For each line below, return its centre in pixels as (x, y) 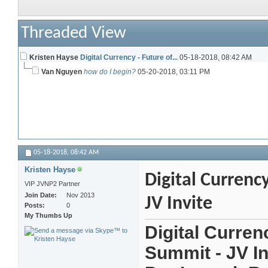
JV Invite (179, 204)
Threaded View (74, 33)
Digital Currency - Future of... (129, 58)
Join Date (39, 195)
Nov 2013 (80, 195)
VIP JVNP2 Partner (52, 184)
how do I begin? (110, 72)
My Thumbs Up (48, 216)
